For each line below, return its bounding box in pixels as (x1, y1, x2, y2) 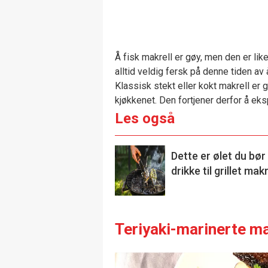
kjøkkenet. (115, 94, 159, 106)
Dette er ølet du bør (171, 149, 266, 162)
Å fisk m (115, 51, 150, 63)
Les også (115, 109, 175, 127)
